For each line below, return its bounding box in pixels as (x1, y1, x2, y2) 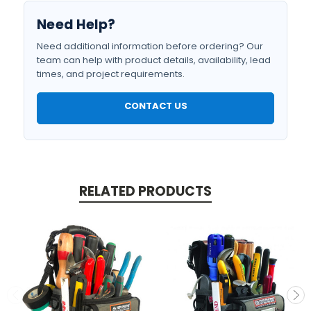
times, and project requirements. (37, 67, 185, 81)
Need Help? (37, 15, 116, 34)
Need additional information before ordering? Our (37, 40, 263, 53)
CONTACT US (124, 99, 187, 112)
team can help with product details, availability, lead (37, 53, 271, 67)
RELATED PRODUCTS (78, 182, 212, 201)
